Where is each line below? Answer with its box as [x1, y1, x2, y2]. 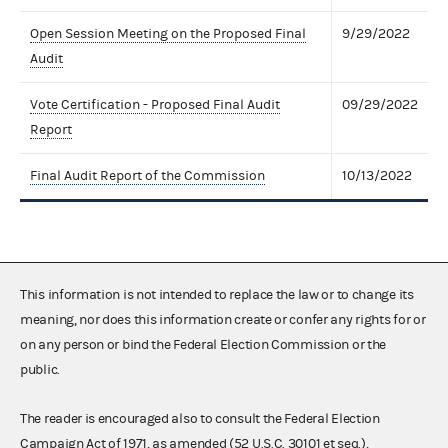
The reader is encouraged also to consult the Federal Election [20, 410, 380, 427]
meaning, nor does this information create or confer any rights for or [20, 311, 426, 328]
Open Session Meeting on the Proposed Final [30, 25, 306, 42]
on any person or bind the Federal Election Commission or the [20, 336, 387, 353]
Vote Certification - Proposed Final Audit [30, 96, 280, 113]
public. [20, 361, 60, 378]
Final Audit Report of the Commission [30, 167, 265, 184]
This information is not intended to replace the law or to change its [20, 286, 414, 303]
